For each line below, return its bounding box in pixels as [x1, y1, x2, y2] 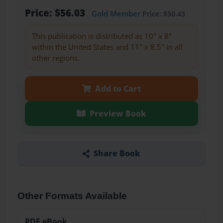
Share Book [93, 148, 140, 159]
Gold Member [91, 8, 140, 19]
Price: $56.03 [24, 6, 88, 20]
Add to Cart [95, 83, 141, 94]
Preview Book [89, 108, 146, 119]
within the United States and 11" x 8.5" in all [31, 41, 183, 52]
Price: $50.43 [140, 9, 185, 19]
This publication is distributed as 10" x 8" [31, 30, 172, 41]
